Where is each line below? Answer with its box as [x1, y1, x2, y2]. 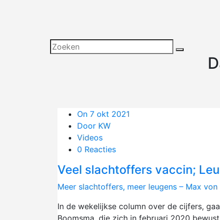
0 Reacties [77, 144, 116, 154]
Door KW [77, 121, 110, 131]
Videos [77, 133, 103, 142]
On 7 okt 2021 [77, 109, 130, 119]
